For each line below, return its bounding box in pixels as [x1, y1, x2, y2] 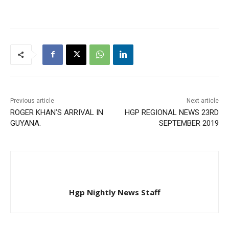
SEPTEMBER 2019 [158, 118, 219, 128]
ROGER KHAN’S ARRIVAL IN [10, 107, 103, 117]
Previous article [10, 97, 54, 104]
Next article [186, 97, 219, 104]
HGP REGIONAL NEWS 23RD [124, 107, 219, 117]
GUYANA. [10, 118, 41, 128]
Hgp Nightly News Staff [68, 187, 161, 197]
